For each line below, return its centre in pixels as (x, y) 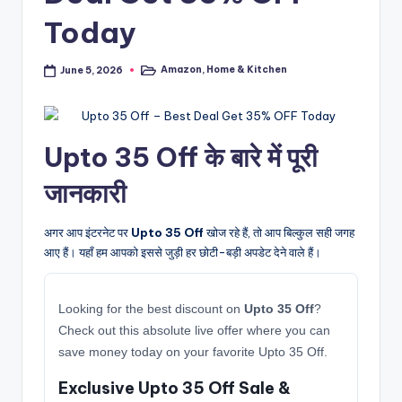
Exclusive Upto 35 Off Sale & (175, 389)
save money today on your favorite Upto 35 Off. (193, 352)
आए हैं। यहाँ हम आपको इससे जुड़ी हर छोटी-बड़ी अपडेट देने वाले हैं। (183, 253)
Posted (155, 74)
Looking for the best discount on (151, 309)
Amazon (182, 70)
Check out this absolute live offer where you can (194, 331)
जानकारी (85, 194)
